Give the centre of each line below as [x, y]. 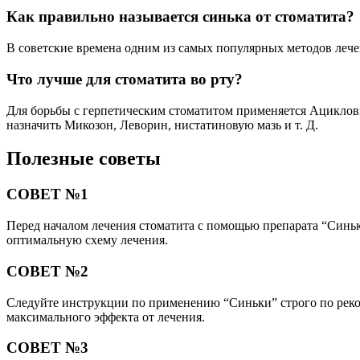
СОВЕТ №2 [47, 271]
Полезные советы [84, 159]
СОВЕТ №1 [47, 194]
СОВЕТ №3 [47, 348]
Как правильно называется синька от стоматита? [180, 17]
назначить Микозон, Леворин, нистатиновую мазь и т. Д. [162, 125]
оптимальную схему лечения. [87, 240]
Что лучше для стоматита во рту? [125, 79]
